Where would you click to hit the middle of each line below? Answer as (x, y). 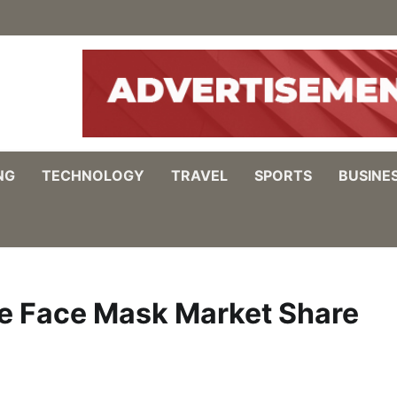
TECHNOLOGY (93, 175)
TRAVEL (199, 175)
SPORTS (283, 175)
